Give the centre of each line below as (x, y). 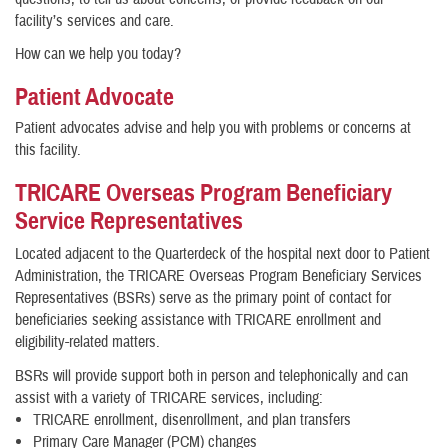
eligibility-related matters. (87, 342)
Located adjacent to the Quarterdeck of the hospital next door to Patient (222, 254)
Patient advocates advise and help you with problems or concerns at (213, 128)
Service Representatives (131, 221)
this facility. (52, 150)
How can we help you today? (100, 54)
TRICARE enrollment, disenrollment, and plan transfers (192, 419)
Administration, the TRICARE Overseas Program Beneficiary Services (218, 276)
